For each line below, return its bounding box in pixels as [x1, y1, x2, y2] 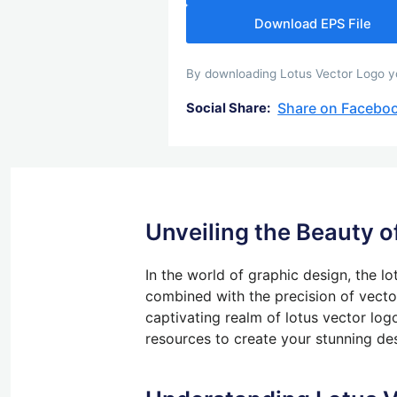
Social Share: [186, 100, 271, 117]
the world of [161, 265, 244, 284]
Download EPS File [254, 15, 372, 32]
